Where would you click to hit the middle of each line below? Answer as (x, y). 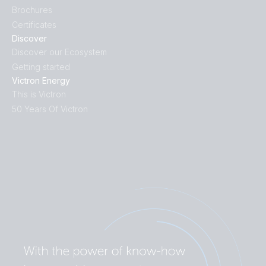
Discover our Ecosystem (59, 52)
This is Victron (39, 94)
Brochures (32, 10)
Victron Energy (41, 81)
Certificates (34, 25)
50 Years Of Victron (50, 109)
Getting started (41, 67)
